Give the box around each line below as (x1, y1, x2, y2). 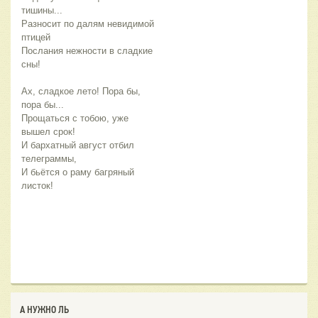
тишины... (21, 4, 62, 16)
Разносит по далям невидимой (21, 18, 154, 29)
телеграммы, (21, 153, 77, 164)
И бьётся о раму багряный (21, 166, 134, 177)
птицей (21, 31, 50, 43)
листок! (21, 180, 53, 191)
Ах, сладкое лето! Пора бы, (21, 85, 141, 97)
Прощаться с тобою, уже (21, 112, 128, 124)
